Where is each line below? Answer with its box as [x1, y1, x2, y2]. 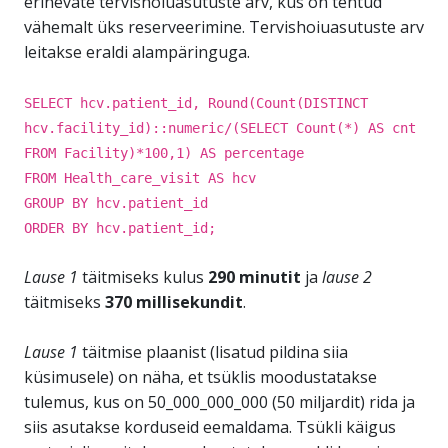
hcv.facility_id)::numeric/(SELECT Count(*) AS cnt [24, 120, 416, 136]
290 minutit [208, 266, 301, 288]
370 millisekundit [105, 291, 243, 313]
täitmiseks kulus [78, 266, 208, 288]
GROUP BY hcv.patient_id [24, 195, 208, 211]
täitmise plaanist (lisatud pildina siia [78, 341, 348, 363]
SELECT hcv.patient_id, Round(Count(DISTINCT [24, 95, 368, 111]
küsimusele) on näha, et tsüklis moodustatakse [24, 366, 377, 388]
